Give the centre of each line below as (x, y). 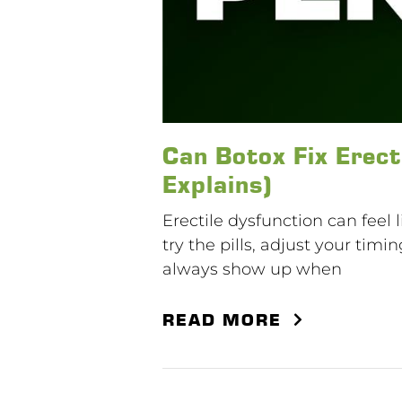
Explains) (217, 184)
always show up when (252, 269)
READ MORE (222, 319)
